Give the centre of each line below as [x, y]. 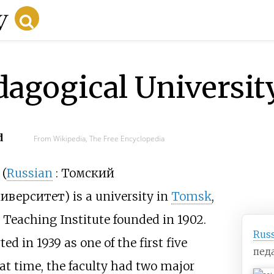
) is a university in [118, 197]
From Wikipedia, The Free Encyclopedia [99, 138]
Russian [29, 173]
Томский [87, 173]
